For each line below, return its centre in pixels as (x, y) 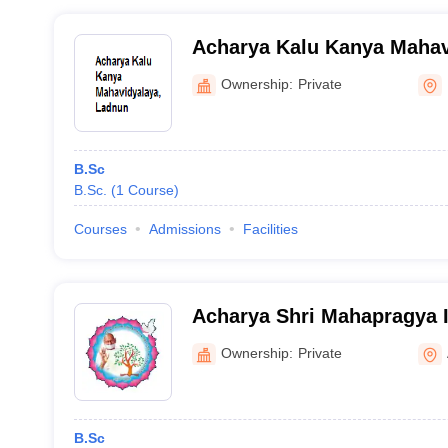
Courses (100, 229)
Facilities (270, 229)
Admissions (184, 229)
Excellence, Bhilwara (291, 342)
